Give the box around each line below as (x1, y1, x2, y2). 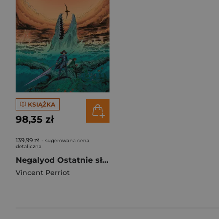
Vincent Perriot (16, 168, 70, 177)
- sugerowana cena (40, 137, 89, 144)
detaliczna (16, 143, 42, 150)
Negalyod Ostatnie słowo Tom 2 (102, 155, 109, 165)
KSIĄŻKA (27, 100, 55, 108)
